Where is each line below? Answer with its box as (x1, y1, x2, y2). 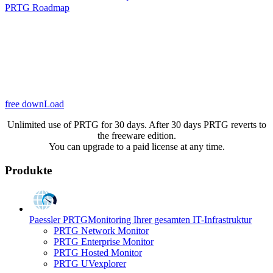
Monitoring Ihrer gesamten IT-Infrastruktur (88, 214, 252, 225)
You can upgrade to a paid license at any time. (48, 141, 225, 152)
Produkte (5, 163, 52, 177)
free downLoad (5, 98, 64, 109)
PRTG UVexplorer (54, 258, 126, 269)
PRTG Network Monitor (54, 225, 149, 236)
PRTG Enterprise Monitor (54, 236, 154, 247)
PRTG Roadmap (5, 2, 69, 13)
